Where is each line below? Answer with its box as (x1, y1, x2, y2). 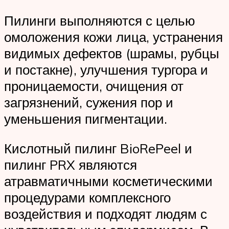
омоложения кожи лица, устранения (4, 29, 223, 45)
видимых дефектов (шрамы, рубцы (4, 45, 219, 62)
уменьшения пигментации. (4, 110, 167, 127)
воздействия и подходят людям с (4, 205, 207, 222)
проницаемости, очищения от (4, 78, 184, 95)
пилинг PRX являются (4, 156, 137, 173)
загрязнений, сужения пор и (4, 94, 173, 111)
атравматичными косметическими (4, 173, 213, 190)
